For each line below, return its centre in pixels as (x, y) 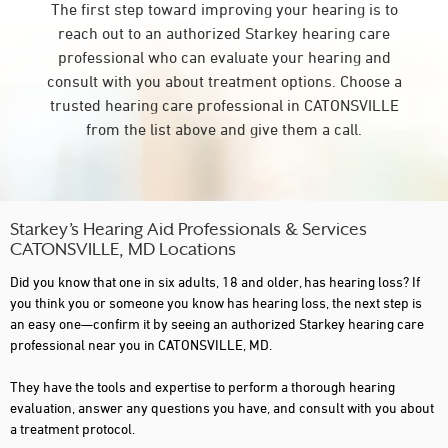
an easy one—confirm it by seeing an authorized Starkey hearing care (217, 323)
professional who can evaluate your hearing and (224, 57)
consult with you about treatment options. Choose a (224, 81)
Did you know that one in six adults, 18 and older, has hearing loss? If (215, 281)
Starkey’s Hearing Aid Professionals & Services (188, 231)
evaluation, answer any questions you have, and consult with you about (222, 407)
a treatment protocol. (72, 428)
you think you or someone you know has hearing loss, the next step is (216, 302)
